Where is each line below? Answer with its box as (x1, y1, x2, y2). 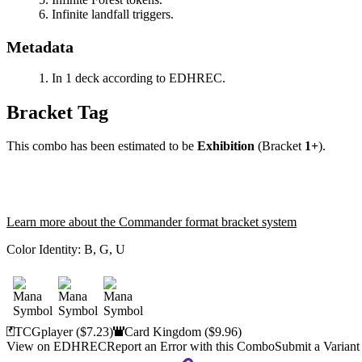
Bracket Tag (6, 101, 108, 123)
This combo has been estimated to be (6, 139, 194, 154)
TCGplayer (15, 325, 77, 339)
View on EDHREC (6, 339, 107, 354)
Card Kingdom (124, 325, 205, 339)
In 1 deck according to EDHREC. (52, 70, 225, 85)
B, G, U (84, 242, 125, 257)
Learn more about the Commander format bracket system (6, 215, 297, 229)
